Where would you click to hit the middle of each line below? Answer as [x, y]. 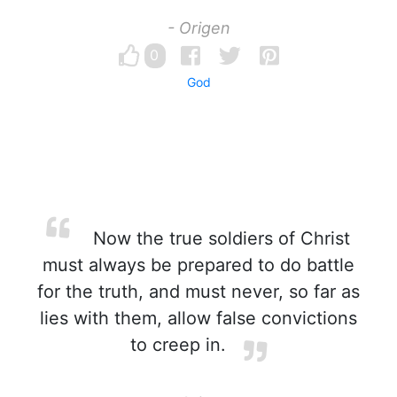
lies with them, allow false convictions [198, 318]
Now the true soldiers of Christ [219, 238]
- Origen [198, 28]
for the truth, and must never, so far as [198, 292]
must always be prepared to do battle [198, 265]
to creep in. [178, 345]
